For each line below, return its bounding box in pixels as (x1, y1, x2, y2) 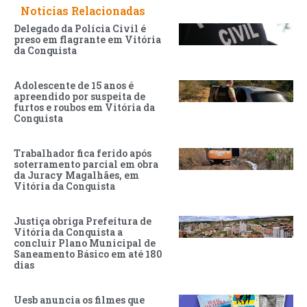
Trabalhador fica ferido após (14, 147, 151, 160)
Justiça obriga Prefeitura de (14, 214, 151, 228)
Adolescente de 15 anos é (14, 79, 134, 93)
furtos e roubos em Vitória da (14, 101, 155, 114)
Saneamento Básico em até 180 (14, 247, 162, 261)
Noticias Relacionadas (21, 3, 145, 19)
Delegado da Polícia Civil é (14, 22, 146, 36)
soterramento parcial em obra (14, 158, 158, 171)
